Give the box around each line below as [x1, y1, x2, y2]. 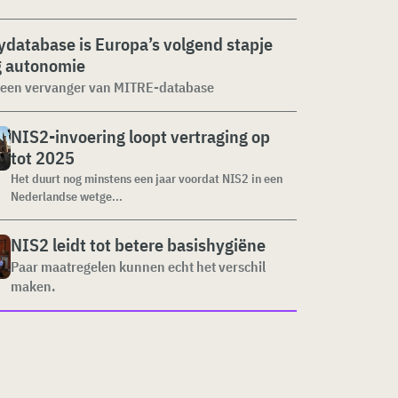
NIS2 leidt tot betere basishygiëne [11, 233, 266, 257]
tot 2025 [11, 146, 75, 170]
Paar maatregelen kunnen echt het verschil [11, 258, 266, 275]
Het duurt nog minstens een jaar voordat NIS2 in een [11, 171, 283, 187]
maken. [11, 277, 55, 295]
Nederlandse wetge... [11, 188, 123, 204]
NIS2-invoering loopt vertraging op [11, 124, 270, 148]
